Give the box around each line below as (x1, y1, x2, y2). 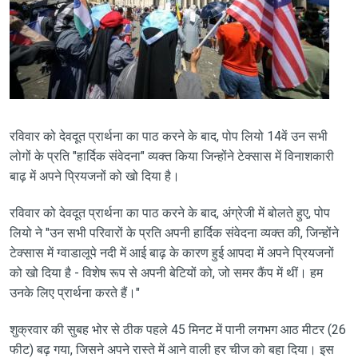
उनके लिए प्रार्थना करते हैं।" (9, 284, 140, 300)
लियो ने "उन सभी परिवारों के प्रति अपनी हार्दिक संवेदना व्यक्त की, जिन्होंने (9, 225, 339, 241)
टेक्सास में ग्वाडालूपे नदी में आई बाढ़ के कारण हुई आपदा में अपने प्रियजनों (9, 245, 334, 261)
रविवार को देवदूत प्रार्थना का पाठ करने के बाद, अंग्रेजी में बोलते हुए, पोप (9, 205, 330, 221)
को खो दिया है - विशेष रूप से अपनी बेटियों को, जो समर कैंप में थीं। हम (9, 265, 323, 280)
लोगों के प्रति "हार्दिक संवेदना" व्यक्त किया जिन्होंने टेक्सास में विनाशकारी (9, 148, 334, 164)
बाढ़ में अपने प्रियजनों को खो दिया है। (9, 168, 180, 184)
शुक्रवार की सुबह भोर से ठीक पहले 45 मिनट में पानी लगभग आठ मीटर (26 (9, 321, 346, 337)
